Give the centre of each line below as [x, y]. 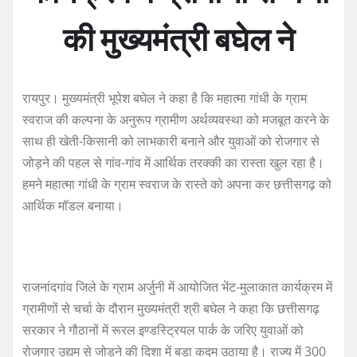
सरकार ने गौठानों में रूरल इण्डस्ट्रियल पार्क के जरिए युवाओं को [163, 330]
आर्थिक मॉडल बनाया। [73, 206]
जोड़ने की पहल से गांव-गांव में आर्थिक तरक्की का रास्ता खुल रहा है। [173, 163]
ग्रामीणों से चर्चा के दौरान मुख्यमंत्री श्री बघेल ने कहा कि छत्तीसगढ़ [171, 309]
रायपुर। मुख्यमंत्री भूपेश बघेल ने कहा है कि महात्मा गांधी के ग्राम [165, 98]
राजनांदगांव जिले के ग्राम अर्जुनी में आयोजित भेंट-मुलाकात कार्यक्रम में [177, 287]
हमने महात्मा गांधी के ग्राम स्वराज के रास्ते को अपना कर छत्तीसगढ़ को [177, 184]
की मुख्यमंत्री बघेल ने [178, 40]
